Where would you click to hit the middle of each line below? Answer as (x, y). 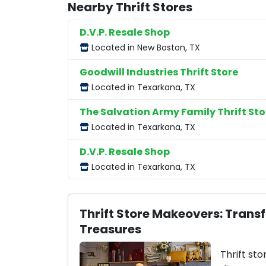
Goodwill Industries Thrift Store (159, 72)
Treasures (111, 229)
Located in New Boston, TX (145, 48)
